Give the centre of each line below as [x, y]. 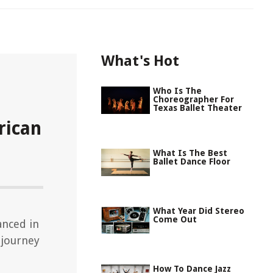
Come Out [175, 219]
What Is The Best [190, 153]
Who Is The [177, 91]
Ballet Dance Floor [192, 161]
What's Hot [140, 61]
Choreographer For [193, 99]
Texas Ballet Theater [197, 108]
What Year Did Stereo [199, 211]
